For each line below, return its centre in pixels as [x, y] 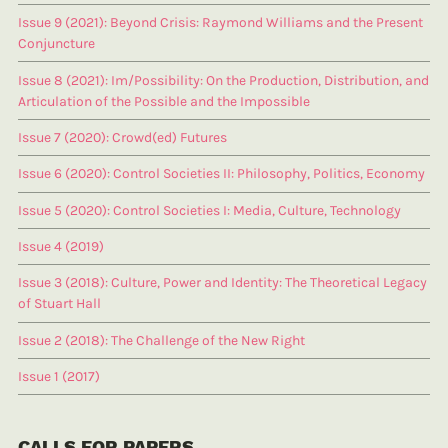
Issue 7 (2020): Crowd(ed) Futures [122, 137]
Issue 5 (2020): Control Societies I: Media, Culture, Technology [209, 210]
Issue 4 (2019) [61, 247]
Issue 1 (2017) [59, 377]
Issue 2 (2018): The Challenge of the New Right [161, 340]
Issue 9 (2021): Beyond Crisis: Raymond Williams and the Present [220, 23]
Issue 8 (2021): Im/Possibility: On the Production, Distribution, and [223, 80]
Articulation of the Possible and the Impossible [164, 101]
